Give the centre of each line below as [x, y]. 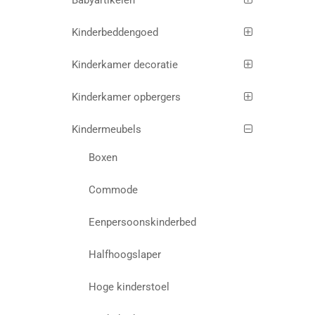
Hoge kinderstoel [129, 287]
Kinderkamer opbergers [126, 97]
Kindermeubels [107, 130]
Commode [114, 190]
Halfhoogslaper [125, 255]
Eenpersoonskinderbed [143, 223]
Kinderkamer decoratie [125, 65]
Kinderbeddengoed [115, 33]
